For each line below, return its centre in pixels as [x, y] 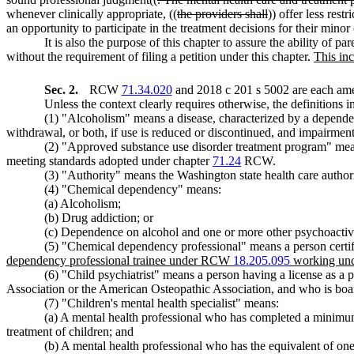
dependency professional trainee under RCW [120, 260]
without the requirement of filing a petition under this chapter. [160, 56]
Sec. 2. [63, 89]
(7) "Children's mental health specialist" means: [162, 303]
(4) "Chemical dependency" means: [133, 189]
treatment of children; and [70, 331]
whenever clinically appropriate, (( [92, 13]
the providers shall [222, 13]
